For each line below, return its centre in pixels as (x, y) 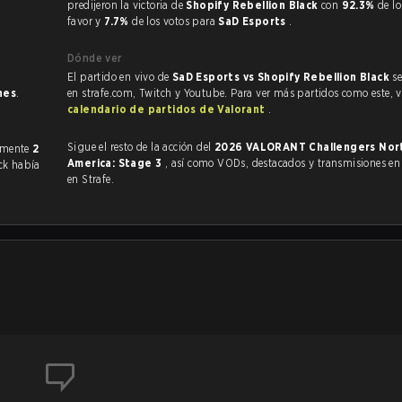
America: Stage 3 (116, 163)
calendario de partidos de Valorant (168, 109)
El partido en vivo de (120, 77)
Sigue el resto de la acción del (141, 147)
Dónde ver (95, 58)
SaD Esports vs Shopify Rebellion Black (282, 77)
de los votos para (175, 21)
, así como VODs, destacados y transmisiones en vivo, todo (191, 163)
